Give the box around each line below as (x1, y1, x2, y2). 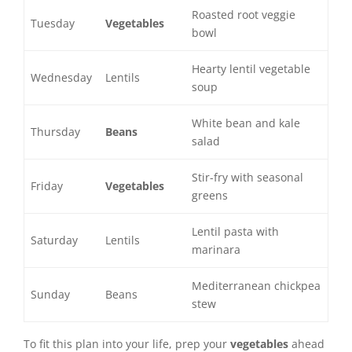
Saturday (31, 233, 79, 248)
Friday (31, 178, 64, 194)
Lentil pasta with (192, 224, 280, 240)
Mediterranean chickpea (192, 278, 321, 294)
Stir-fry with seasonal (192, 170, 304, 185)
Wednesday (31, 70, 93, 86)
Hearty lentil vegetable (192, 61, 311, 77)
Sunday (31, 287, 71, 302)
